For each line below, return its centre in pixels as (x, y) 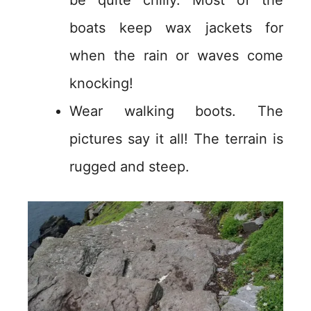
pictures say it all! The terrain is (176, 139)
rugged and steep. (129, 167)
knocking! (101, 84)
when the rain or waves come (176, 56)
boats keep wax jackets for (176, 28)
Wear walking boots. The (176, 111)
